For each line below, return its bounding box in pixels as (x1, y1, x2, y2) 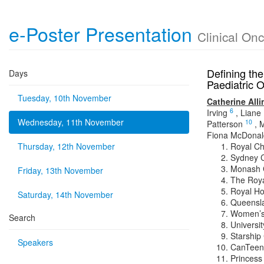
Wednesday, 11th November (18, 116, 124, 128)
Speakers (18, 236, 53, 248)
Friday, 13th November (18, 164, 103, 176)
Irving (207, 107, 227, 118)
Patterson (207, 118, 243, 130)
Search (9, 212, 35, 223)
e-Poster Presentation (9, 20, 197, 47)
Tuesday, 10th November (18, 92, 111, 104)
